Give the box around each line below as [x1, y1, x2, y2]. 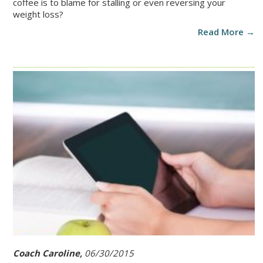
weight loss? [13, 8, 63, 21]
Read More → [198, 26, 255, 38]
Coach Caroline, [13, 247, 85, 259]
